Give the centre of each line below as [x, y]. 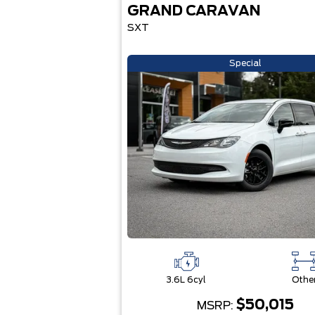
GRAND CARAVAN [194, 11]
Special [245, 63]
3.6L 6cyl [186, 280]
